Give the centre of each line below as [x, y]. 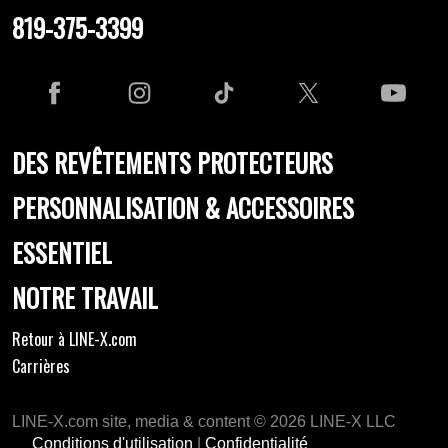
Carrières [41, 365]
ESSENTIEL [62, 252]
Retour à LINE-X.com [74, 338]
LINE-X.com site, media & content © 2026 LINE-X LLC [204, 421]
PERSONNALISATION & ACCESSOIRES [183, 207]
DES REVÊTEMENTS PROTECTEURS [172, 162]
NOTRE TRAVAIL [85, 297]
